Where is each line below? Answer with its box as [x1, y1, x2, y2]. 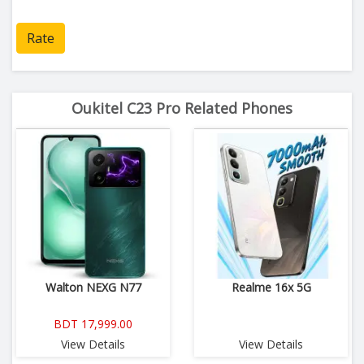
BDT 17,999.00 [54, 316, 132, 332]
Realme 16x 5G [231, 279, 311, 296]
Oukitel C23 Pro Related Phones [71, 98, 292, 119]
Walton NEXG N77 [45, 279, 141, 296]
